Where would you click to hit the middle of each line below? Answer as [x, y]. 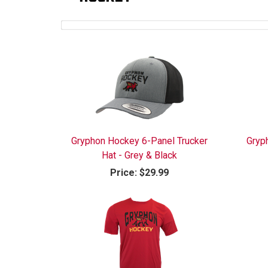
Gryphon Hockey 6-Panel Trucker [140, 141]
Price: [124, 172]
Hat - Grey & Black [140, 155]
